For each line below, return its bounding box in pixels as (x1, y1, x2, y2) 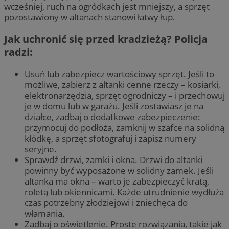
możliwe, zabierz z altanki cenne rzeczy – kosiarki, (25, 78, 220, 90)
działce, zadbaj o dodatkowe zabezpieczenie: (25, 110, 200, 123)
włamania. (25, 207, 65, 219)
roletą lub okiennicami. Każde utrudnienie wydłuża (25, 186, 224, 198)
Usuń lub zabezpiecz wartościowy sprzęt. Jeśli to (25, 67, 214, 80)
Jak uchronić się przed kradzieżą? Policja (4, 32, 208, 46)
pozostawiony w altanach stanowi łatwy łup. (4, 11, 175, 23)
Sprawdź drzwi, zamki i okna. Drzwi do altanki (25, 153, 202, 166)
